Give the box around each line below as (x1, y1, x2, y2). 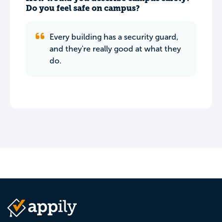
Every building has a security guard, (50, 33, 178, 41)
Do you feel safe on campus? (26, 3, 140, 13)
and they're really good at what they (50, 45, 181, 53)
